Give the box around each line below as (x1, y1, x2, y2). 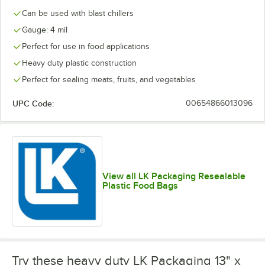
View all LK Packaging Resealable (102, 171, 245, 182)
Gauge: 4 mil (22, 25, 67, 34)
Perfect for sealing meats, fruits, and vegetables (22, 75, 196, 84)
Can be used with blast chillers (22, 9, 134, 18)
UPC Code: (12, 99, 54, 108)
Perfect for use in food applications (22, 42, 150, 51)
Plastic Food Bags (102, 180, 178, 192)
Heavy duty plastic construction (22, 59, 137, 67)
